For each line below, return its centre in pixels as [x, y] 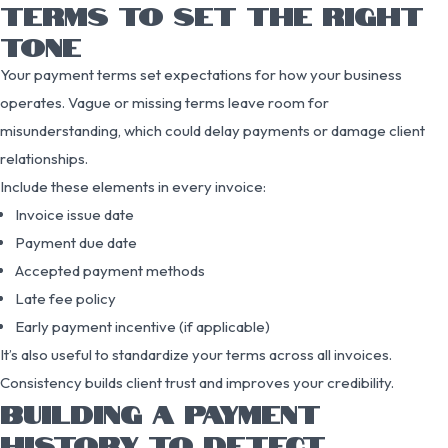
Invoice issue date [74, 214]
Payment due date [76, 242]
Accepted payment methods [110, 270]
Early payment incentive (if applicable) [142, 326]
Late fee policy [65, 298]
